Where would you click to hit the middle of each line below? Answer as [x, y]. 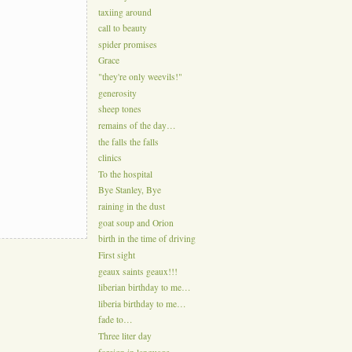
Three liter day [125, 336]
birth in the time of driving [147, 239]
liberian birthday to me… [144, 288]
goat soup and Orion [136, 223]
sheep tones [119, 109]
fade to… [115, 320]
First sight [116, 255]
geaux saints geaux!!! [137, 271]
